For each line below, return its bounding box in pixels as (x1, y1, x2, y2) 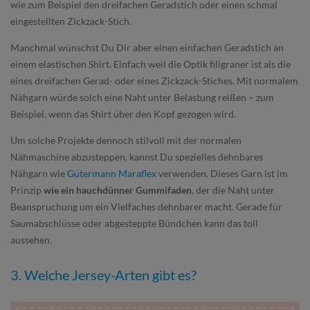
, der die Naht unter (192, 184, 275, 196)
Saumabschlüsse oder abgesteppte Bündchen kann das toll (10, 217, 258, 229)
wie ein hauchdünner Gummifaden (44, 184, 192, 196)
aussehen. (10, 234, 56, 246)
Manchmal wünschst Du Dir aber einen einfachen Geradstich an (10, 42, 284, 53)
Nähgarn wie (10, 167, 67, 179)
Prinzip (10, 184, 44, 196)
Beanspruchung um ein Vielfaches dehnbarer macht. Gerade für (10, 201, 282, 212)
